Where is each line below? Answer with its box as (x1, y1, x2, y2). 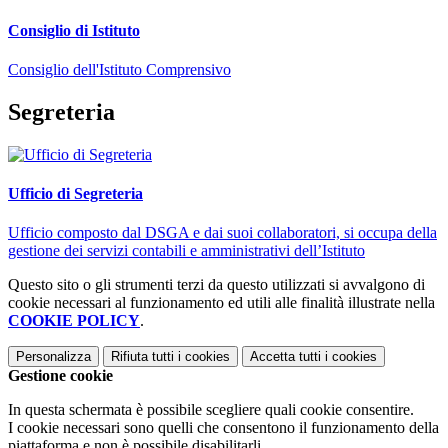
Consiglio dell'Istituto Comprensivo (8, 61, 231, 78)
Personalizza (16, 349, 91, 365)
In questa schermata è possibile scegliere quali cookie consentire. (8, 401, 414, 419)
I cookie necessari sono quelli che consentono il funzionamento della (8, 419, 439, 437)
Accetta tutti (250, 349, 321, 365)
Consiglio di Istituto (8, 21, 140, 39)
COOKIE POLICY (8, 312, 140, 330)
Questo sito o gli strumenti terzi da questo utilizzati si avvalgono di (8, 276, 425, 294)
